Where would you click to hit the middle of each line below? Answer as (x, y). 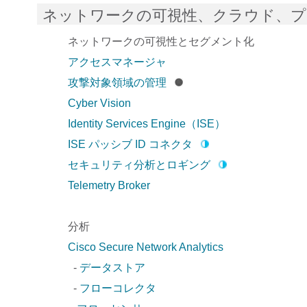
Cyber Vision (99, 103)
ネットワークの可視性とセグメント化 (161, 41)
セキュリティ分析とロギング (139, 164)
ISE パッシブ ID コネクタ (130, 144)
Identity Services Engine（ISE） (146, 123)
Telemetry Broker (109, 185)
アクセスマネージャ (117, 62)
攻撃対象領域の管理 (117, 82)
